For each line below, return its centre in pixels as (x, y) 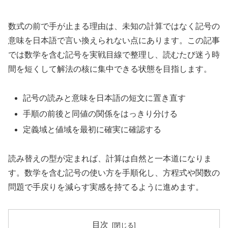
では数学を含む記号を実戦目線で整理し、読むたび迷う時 (114, 55)
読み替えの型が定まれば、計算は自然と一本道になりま (110, 159)
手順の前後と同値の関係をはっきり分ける (101, 114)
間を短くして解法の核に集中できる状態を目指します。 (110, 69)
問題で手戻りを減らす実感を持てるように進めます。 (106, 187)
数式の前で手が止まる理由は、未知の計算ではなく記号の (114, 26)
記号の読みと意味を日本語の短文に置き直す (105, 98)
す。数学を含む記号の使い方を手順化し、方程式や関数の (114, 173)
